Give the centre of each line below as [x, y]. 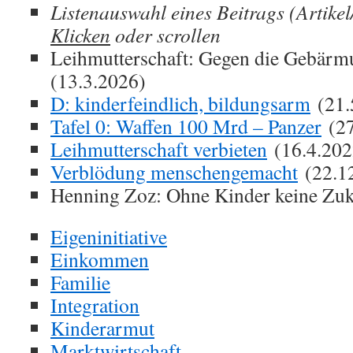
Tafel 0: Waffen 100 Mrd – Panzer [186, 126]
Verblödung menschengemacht [174, 171]
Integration [95, 305]
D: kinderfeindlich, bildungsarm [180, 103]
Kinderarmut [102, 327]
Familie [80, 282]
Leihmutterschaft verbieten [159, 149]
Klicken [80, 34]
